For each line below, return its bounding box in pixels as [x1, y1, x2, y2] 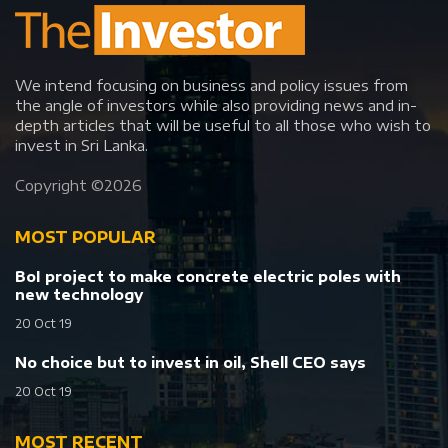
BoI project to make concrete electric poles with [15, 268, 401, 286]
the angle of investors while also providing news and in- [15, 96, 417, 115]
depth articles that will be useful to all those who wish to [15, 116, 431, 135]
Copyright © [15, 176, 104, 195]
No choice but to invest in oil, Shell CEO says [15, 354, 366, 372]
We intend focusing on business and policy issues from [15, 76, 408, 95]
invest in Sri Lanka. [15, 136, 148, 155]
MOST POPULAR [15, 227, 156, 247]
